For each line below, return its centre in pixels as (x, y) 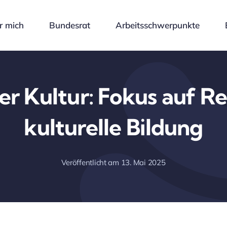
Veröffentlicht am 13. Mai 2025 (113, 162)
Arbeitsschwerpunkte (158, 25)
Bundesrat (70, 25)
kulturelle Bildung (113, 127)
